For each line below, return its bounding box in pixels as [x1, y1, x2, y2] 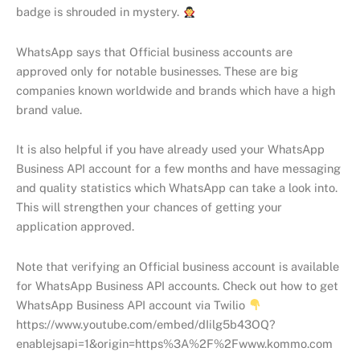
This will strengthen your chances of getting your [16, 200, 282, 215]
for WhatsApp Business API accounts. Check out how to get [16, 278, 338, 292]
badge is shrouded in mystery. [16, 5, 182, 19]
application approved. [16, 219, 134, 234]
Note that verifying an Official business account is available [16, 259, 339, 273]
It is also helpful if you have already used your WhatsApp [16, 142, 325, 157]
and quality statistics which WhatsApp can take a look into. [16, 181, 337, 195]
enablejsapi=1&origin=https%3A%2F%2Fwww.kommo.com [16, 336, 333, 350]
